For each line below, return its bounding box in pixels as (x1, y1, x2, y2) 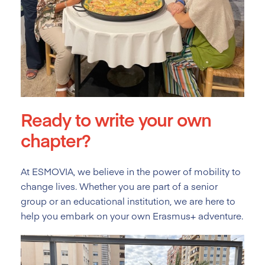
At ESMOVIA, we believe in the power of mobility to (21, 165, 241, 178)
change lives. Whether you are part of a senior (21, 180, 218, 193)
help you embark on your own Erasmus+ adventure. (21, 209, 243, 222)
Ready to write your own (21, 107, 211, 132)
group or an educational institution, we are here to (21, 195, 235, 208)
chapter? (21, 128, 91, 153)
